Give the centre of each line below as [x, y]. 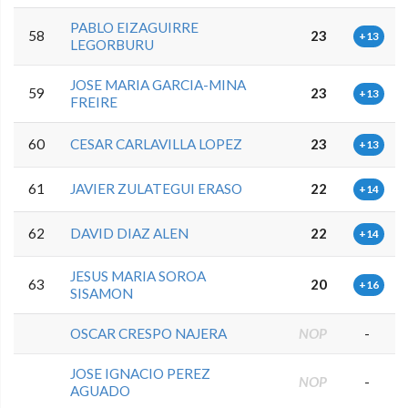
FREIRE [94, 102]
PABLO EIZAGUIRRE [135, 27]
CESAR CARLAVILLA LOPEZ [157, 143]
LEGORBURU [112, 44]
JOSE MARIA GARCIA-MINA [158, 84]
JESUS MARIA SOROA [138, 275]
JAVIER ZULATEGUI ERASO [157, 188]
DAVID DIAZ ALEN [130, 233]
